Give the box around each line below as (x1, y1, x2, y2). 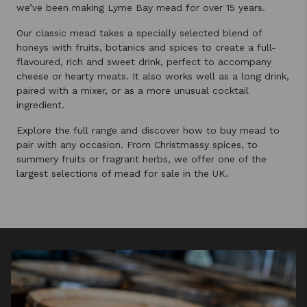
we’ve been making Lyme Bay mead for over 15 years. (16, 2, 265, 13)
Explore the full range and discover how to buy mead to (16, 125, 280, 136)
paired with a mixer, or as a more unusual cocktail (16, 85, 249, 96)
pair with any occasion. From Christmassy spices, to (16, 139, 258, 150)
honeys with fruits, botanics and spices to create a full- (16, 42, 276, 53)
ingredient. (16, 99, 64, 110)
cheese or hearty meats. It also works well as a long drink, (16, 71, 289, 82)
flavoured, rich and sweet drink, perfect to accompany (16, 56, 271, 67)
